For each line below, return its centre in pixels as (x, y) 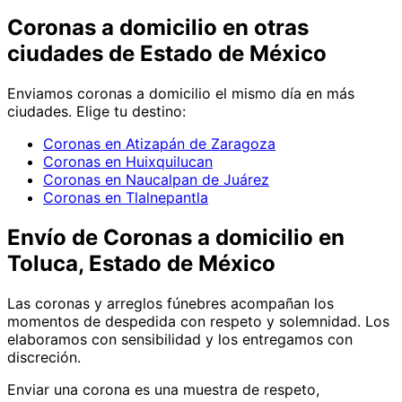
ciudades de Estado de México (167, 53)
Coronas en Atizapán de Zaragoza (159, 143)
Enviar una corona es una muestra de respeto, (163, 389)
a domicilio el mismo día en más (243, 93)
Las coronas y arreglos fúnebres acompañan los (170, 303)
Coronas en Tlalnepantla (126, 197)
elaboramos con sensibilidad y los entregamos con (180, 339)
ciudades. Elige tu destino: (96, 111)
